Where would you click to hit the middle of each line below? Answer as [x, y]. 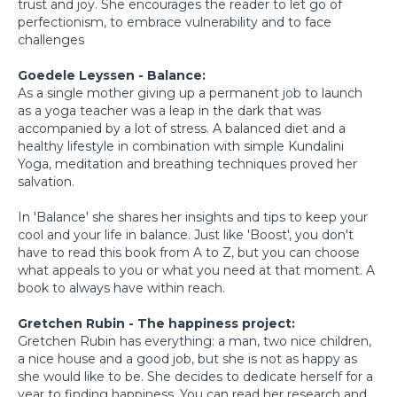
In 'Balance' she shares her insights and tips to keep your [193, 217]
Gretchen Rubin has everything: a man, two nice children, [195, 341]
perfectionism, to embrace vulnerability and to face [175, 22]
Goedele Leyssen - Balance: [113, 75]
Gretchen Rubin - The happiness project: [158, 323]
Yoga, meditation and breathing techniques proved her [187, 163]
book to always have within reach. [121, 288]
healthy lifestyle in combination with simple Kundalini [181, 146]
